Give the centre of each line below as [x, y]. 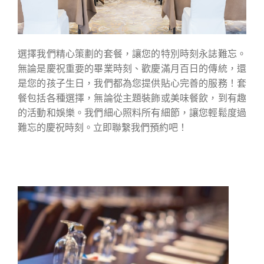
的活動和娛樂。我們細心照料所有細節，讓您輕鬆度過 [132, 112]
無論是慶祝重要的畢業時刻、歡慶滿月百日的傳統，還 [132, 68]
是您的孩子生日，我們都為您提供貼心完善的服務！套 [132, 82]
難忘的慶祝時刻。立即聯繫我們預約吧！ [103, 127]
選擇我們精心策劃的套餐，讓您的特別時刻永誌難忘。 [132, 53]
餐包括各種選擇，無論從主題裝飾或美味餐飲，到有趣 [132, 97]
